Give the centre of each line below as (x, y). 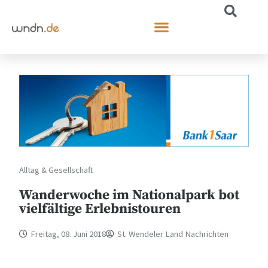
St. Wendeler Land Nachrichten (173, 234)
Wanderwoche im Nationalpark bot (130, 195)
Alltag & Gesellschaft (57, 170)
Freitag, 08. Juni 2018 (68, 234)
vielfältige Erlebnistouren (100, 209)
